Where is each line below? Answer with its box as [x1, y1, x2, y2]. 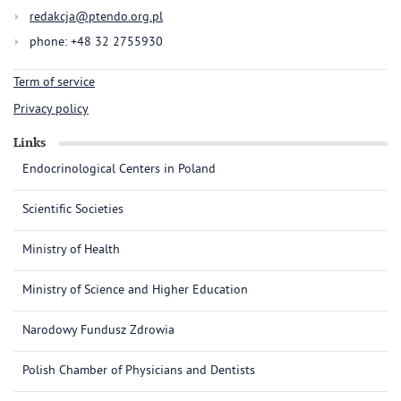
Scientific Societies [22, 202, 124, 218]
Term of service [13, 75, 95, 91]
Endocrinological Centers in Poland [22, 162, 216, 178]
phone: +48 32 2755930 [30, 35, 163, 51]
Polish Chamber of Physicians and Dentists [22, 363, 255, 380]
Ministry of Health [22, 243, 120, 259]
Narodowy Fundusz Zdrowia [22, 323, 175, 339]
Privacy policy [13, 102, 89, 118]
